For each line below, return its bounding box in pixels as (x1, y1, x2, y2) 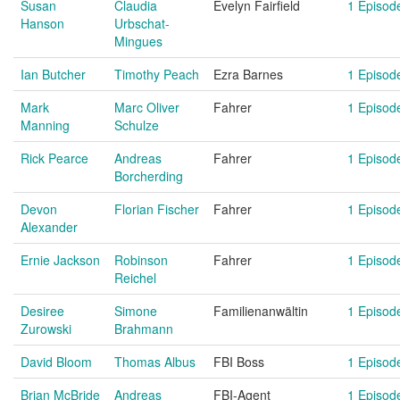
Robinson (114, 251, 168, 269)
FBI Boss (213, 353, 264, 371)
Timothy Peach (114, 65, 199, 83)
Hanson (21, 14, 64, 32)
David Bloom (21, 353, 92, 371)
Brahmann (114, 320, 173, 337)
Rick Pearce (21, 149, 88, 167)
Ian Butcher (21, 65, 86, 83)
